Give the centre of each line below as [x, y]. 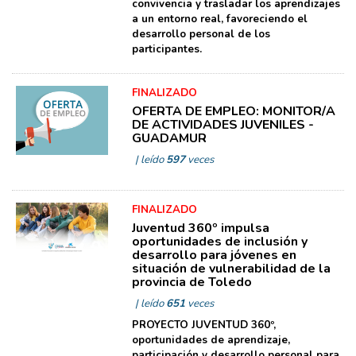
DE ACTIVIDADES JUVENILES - [222, 124]
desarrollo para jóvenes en [214, 255]
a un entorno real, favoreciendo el [219, 19]
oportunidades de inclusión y [219, 241]
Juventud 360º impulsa [200, 228]
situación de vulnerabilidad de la [231, 268]
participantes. [166, 49]
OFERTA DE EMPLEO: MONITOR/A [233, 111]
